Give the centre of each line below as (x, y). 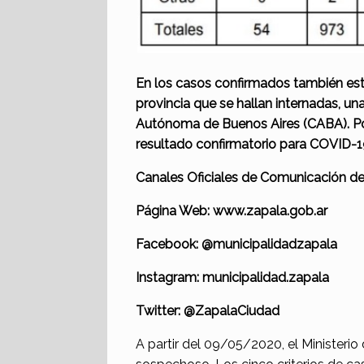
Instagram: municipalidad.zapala (232, 278)
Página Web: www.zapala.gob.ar (232, 211)
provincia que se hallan (206, 104)
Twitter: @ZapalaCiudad (208, 311)
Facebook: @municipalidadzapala (236, 245)
